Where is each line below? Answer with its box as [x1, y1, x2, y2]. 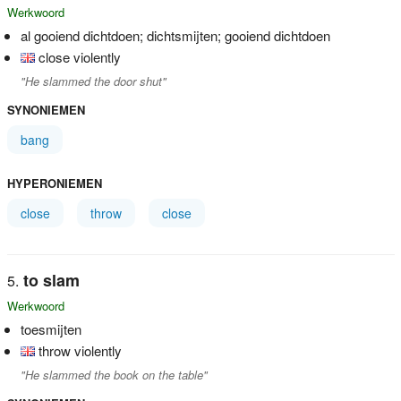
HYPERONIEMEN [6, 174, 102, 192]
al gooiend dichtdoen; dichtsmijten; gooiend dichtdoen [20, 25, 330, 45]
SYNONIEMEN [6, 100, 85, 118]
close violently [38, 47, 121, 66]
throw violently [38, 340, 122, 360]
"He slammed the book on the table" [20, 365, 208, 383]
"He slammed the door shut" [20, 72, 166, 90]
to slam [22, 268, 80, 292]
